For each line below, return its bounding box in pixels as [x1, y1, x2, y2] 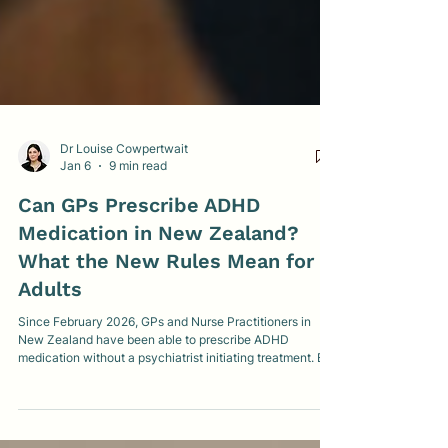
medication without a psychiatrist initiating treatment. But [18, 430, 336, 445]
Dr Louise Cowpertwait [60, 221, 188, 236]
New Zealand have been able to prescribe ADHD [18, 412, 289, 427]
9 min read [109, 238, 167, 253]
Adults [18, 357, 82, 381]
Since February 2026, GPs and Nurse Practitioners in [18, 394, 311, 409]
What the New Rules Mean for [18, 329, 314, 353]
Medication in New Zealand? [18, 301, 299, 325]
